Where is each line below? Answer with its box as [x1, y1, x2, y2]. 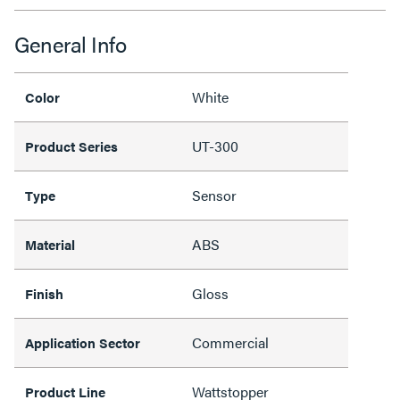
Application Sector [25, 332, 140, 352]
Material [25, 234, 75, 254]
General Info [14, 28, 126, 59]
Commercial [192, 331, 269, 353]
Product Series [25, 136, 118, 155]
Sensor [192, 184, 237, 205]
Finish [25, 283, 63, 303]
